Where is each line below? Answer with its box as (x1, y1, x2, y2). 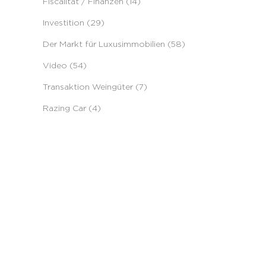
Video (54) (43, 61, 87, 69)
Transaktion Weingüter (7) (43, 82, 147, 91)
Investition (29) (43, 18, 104, 27)
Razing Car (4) (43, 103, 101, 112)
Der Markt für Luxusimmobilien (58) (43, 39, 185, 48)
